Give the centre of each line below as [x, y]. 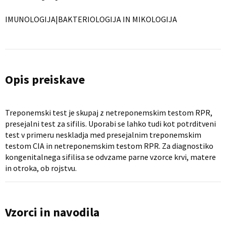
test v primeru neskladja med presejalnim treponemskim [103, 135]
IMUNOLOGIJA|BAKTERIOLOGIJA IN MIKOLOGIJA [91, 19]
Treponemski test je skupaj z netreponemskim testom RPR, [109, 112]
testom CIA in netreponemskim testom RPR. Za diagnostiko [109, 146]
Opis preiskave [45, 79]
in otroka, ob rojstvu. [41, 168]
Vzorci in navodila [52, 212]
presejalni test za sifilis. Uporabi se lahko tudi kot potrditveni [110, 124]
